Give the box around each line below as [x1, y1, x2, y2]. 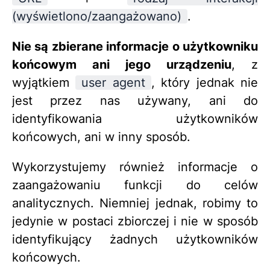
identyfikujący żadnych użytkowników [12, 232, 258, 247]
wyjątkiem [12, 75, 76, 90]
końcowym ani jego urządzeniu [12, 57, 231, 72]
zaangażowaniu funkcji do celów [12, 178, 258, 193]
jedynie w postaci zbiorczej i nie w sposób [12, 214, 258, 229]
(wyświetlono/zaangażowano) [12, 9, 181, 24]
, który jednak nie [151, 75, 259, 90]
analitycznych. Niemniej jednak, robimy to [12, 196, 258, 211]
